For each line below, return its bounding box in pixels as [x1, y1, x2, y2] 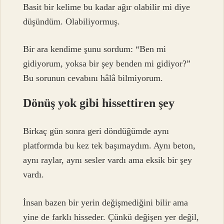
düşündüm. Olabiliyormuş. [23, 16, 120, 26]
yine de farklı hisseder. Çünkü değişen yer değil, [23, 211, 199, 222]
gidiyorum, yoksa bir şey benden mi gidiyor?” [23, 58, 191, 68]
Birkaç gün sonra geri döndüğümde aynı [23, 126, 169, 136]
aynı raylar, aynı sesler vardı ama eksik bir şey [23, 155, 192, 165]
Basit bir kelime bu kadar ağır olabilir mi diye [23, 1, 190, 12]
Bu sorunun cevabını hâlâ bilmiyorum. [23, 72, 163, 83]
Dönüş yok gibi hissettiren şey [23, 96, 175, 109]
